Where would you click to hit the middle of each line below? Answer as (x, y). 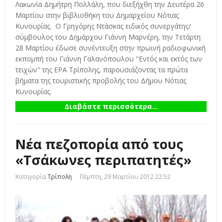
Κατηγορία (31, 177)
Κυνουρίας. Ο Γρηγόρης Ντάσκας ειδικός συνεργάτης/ (103, 26)
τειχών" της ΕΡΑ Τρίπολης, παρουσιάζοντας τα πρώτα (102, 70)
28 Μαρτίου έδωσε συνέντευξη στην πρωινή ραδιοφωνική (111, 48)
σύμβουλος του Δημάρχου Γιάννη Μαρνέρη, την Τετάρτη (108, 37)
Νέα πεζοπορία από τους (99, 144)
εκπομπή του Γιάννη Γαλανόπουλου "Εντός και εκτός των (109, 59)
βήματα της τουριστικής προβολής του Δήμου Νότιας (101, 81)
